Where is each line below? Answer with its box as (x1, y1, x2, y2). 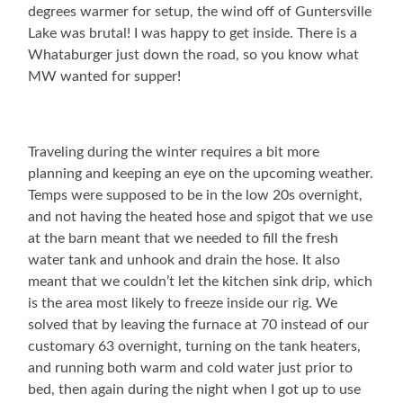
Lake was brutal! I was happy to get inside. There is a (28, 26, 358, 41)
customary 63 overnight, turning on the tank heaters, (28, 339, 362, 354)
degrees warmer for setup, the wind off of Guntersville (28, 4, 372, 20)
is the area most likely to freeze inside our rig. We (28, 296, 338, 311)
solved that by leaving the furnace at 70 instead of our (28, 318, 370, 333)
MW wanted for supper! (28, 69, 182, 85)
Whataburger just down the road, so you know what (28, 48, 360, 63)
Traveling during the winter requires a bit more (28, 145, 320, 160)
